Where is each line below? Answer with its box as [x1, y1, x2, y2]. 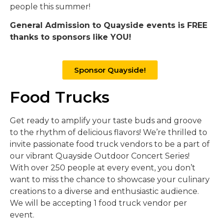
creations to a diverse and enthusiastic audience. [10, 186, 199, 196]
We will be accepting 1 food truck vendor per [10, 198, 187, 208]
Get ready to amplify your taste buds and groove [10, 115, 202, 125]
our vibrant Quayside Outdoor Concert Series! [10, 151, 190, 161]
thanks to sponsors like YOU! [10, 32, 131, 42]
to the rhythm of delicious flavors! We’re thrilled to [10, 127, 207, 137]
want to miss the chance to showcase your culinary [10, 174, 210, 184]
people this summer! [10, 2, 90, 12]
